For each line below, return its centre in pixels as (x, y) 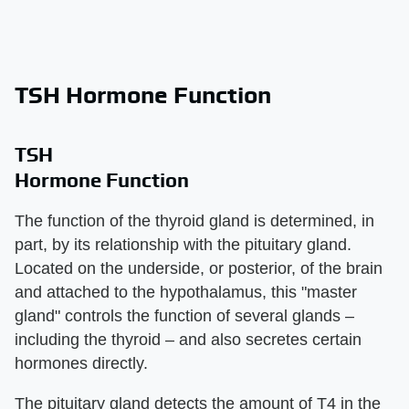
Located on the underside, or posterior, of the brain (199, 269)
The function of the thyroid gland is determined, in (194, 221)
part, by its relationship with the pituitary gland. (183, 245)
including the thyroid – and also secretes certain (188, 340)
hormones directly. (81, 364)
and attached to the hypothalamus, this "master (186, 293)
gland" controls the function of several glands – (184, 316)
